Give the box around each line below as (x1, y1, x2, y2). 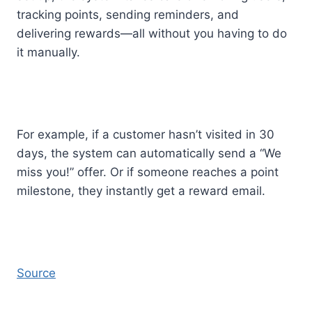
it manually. (17, 45, 80, 59)
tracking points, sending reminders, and (17, 7, 239, 22)
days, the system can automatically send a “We (17, 146, 281, 160)
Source (17, 265, 56, 280)
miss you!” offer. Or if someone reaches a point (17, 164, 279, 179)
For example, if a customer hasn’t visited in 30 (17, 127, 274, 141)
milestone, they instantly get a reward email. (17, 183, 269, 198)
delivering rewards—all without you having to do (17, 26, 287, 40)
